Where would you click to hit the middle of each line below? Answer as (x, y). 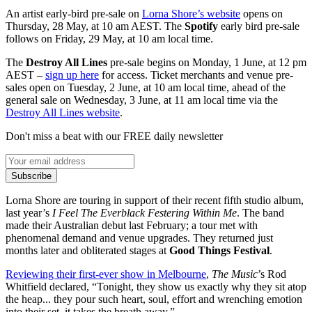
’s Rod (272, 274)
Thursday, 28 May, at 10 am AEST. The (95, 26)
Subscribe (31, 175)
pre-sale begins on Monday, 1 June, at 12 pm (207, 62)
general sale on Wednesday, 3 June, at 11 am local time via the (142, 100)
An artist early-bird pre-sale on (74, 13)
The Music (235, 274)
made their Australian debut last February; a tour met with (132, 225)
